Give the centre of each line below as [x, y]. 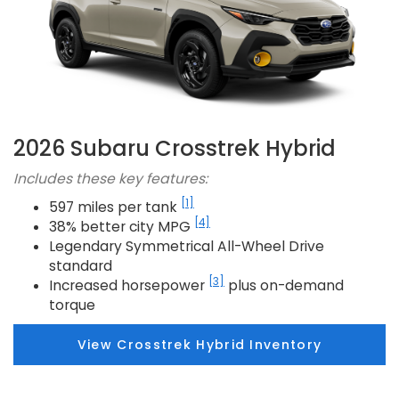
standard [81, 265]
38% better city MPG [122, 226]
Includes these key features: [110, 178]
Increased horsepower [129, 285]
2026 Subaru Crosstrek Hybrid [175, 148]
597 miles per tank [115, 207]
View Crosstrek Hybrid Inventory [199, 344]
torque [72, 305]
